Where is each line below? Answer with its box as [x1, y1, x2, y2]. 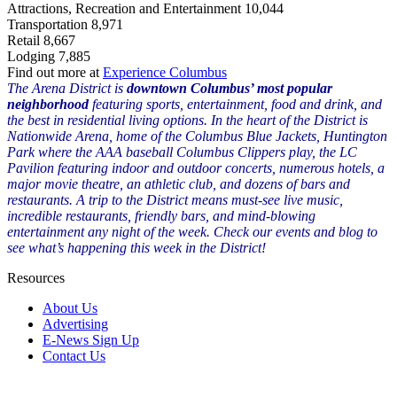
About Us [43, 300, 97, 315]
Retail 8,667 [7, 32, 75, 48]
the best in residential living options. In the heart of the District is [7, 112, 368, 128]
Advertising [43, 315, 108, 331]
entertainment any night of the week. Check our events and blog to [7, 223, 378, 239]
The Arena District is [7, 80, 127, 96]
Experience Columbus [103, 64, 227, 80]
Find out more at [7, 64, 103, 80]
